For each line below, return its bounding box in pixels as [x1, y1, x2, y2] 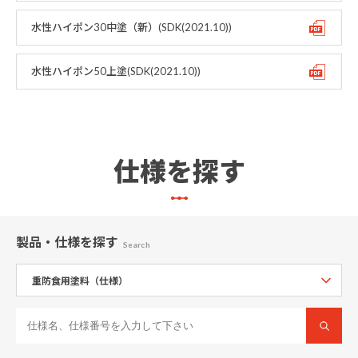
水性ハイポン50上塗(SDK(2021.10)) [31, 65, 201, 78]
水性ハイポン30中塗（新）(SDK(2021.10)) [31, 21, 232, 34]
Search [123, 240, 150, 249]
